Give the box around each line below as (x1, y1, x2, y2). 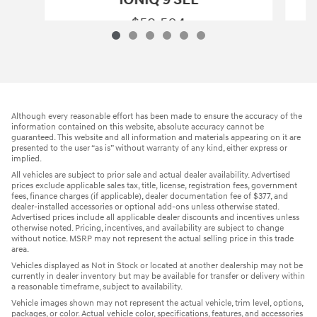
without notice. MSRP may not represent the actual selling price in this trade (11, 234, 294, 245)
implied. (11, 154, 42, 165)
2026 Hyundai (183, 43, 233, 53)
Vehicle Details (132, 44, 185, 54)
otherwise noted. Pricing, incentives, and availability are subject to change (11, 223, 284, 234)
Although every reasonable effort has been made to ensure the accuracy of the (11, 111, 302, 122)
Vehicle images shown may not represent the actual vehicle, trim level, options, (11, 298, 303, 309)
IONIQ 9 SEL (232, 43, 274, 53)
